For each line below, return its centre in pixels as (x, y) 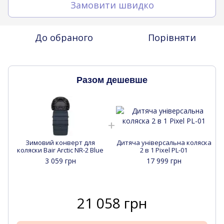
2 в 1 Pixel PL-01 (164, 150)
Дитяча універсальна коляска (164, 143)
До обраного (64, 37)
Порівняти (172, 37)
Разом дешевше (112, 80)
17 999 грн (164, 161)
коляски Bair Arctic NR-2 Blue (60, 150)
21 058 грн (112, 203)
